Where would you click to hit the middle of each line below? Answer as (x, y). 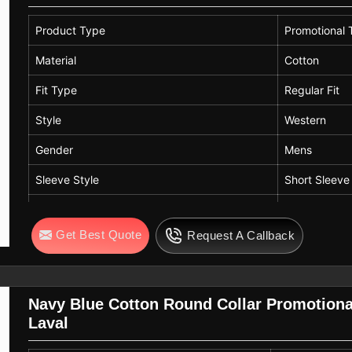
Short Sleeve (317, 179)
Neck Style (64, 239)
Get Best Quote (99, 234)
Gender (55, 149)
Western (306, 119)
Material (56, 60)
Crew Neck (313, 239)
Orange (304, 209)
